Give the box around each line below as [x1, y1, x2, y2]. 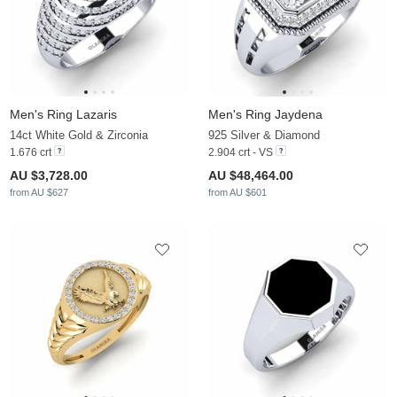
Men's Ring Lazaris [10, 107, 117, 122]
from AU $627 [10, 187, 68, 198]
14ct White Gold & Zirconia [10, 128, 148, 143]
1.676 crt [10, 146, 54, 160]
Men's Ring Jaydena [208, 107, 323, 122]
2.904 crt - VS [208, 146, 273, 160]
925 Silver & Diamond [208, 128, 320, 143]
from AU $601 [208, 187, 267, 198]
